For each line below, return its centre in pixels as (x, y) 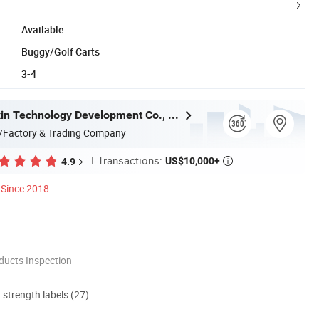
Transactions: (131, 161)
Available (43, 29)
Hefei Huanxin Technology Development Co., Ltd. (173, 115)
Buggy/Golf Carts (61, 51)
